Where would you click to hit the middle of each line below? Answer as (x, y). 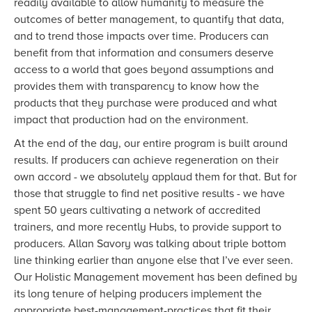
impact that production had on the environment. (131, 120)
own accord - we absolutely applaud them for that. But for (155, 177)
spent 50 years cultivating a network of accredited (137, 211)
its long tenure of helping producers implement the (138, 294)
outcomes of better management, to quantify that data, (149, 20)
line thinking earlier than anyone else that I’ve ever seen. (154, 261)
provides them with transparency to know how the (136, 87)
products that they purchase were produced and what (146, 103)
